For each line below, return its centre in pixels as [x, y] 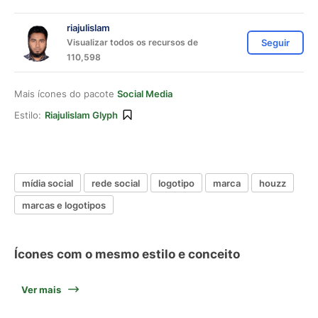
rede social [116, 183]
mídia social [48, 183]
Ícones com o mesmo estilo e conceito [127, 254]
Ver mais [41, 290]
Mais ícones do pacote [66, 94]
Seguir [275, 43]
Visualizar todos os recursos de [132, 42]
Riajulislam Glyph [81, 115]
